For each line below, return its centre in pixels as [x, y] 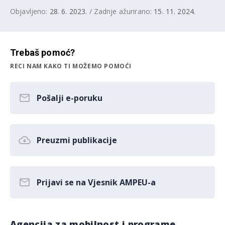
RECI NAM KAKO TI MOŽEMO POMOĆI [71, 66]
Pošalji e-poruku [70, 98]
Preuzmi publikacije [77, 140]
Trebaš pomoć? [43, 52]
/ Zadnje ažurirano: [121, 11]
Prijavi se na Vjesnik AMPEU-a [96, 182]
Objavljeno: [30, 11]
